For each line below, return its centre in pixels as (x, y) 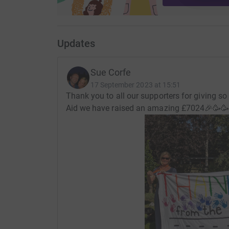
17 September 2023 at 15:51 (135, 85)
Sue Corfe (111, 73)
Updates (76, 44)
